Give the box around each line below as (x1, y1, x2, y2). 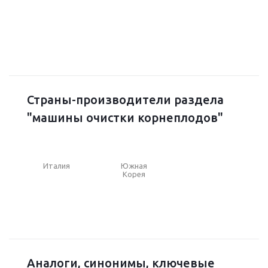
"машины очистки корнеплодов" (27, 110, 223, 124)
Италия (43, 161, 71, 170)
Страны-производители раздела (27, 92, 224, 106)
